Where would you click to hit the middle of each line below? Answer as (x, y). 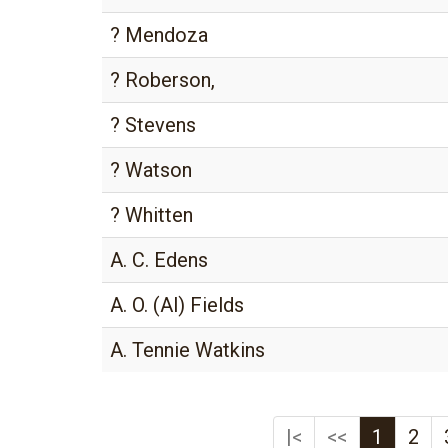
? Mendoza (159, 35)
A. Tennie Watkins (187, 350)
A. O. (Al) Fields (177, 305)
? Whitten (151, 215)
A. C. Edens (159, 260)
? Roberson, (162, 80)
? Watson (151, 170)
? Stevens (153, 125)
